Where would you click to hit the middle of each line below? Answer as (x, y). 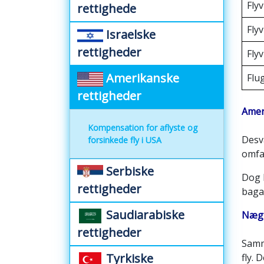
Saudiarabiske (144, 215)
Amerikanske (141, 78)
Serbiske (128, 171)
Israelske (129, 34)
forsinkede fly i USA (125, 140)
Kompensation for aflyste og (143, 128)
